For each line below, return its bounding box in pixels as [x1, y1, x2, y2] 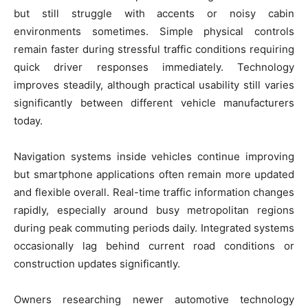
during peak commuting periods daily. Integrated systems [14, 221, 294, 234]
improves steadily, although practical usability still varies [14, 78, 294, 91]
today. [14, 114, 43, 127]
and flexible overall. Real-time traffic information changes [14, 186, 294, 199]
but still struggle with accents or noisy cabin [14, 7, 294, 20]
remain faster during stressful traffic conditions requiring [14, 43, 294, 56]
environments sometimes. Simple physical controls [14, 25, 294, 38]
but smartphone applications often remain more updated [14, 168, 294, 181]
